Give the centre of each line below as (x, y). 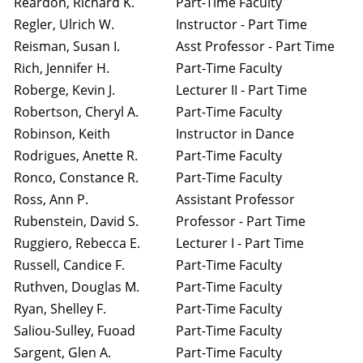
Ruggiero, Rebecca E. (77, 243)
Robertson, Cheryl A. (76, 112)
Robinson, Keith (62, 134)
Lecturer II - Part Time (241, 90)
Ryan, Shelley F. (60, 309)
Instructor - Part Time (241, 24)
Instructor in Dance (235, 134)
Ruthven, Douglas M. (77, 287)
